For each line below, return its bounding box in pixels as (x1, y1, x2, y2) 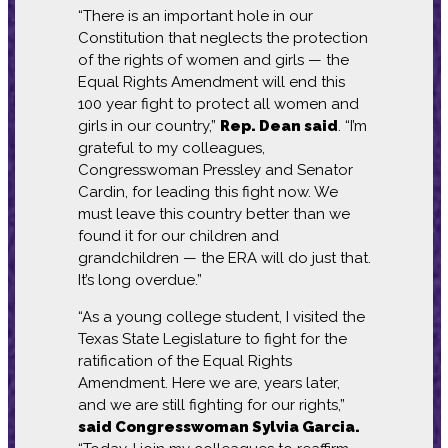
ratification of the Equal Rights (77, 351, 292, 370)
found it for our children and (77, 226, 279, 245)
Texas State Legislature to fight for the (77, 329, 347, 348)
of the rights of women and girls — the (77, 50, 349, 69)
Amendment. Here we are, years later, (77, 373, 340, 392)
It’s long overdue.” (77, 270, 202, 289)
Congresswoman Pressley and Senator (77, 160, 353, 179)
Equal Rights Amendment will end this (77, 72, 345, 91)
